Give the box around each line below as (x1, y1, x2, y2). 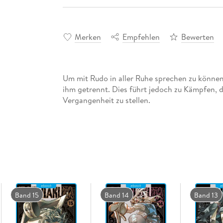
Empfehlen (122, 31, 160, 42)
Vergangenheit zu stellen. (62, 94, 150, 106)
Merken (74, 31, 101, 42)
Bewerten (181, 31, 214, 42)
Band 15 (14, 190, 39, 200)
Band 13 (194, 190, 218, 200)
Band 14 (104, 190, 129, 200)
